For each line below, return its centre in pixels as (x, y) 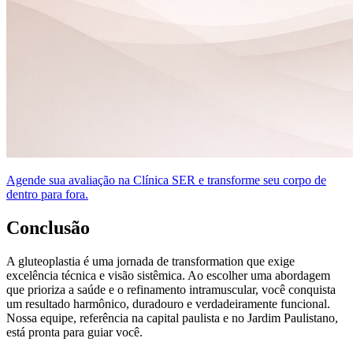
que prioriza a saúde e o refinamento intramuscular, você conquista (171, 289)
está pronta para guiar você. (74, 332)
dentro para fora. (47, 194)
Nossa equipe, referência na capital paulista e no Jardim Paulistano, (172, 318)
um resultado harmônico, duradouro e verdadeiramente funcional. (168, 303)
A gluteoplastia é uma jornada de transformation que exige (150, 261)
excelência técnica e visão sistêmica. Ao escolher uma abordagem (168, 275)
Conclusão (48, 227)
